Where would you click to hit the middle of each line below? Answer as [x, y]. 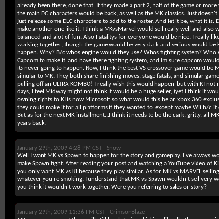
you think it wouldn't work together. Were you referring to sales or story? [112, 187]
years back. [32, 123]
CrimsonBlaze [127, 212]
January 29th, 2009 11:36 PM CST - [64, 212]
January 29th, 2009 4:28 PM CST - [62, 148]
